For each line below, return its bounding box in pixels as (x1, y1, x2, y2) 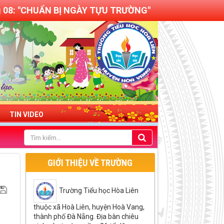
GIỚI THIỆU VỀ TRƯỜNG (47, 157, 133, 168)
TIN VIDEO (9, 110, 43, 118)
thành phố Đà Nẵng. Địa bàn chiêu (33, 212, 138, 221)
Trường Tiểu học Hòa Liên (58, 186, 138, 194)
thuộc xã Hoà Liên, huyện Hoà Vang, (33, 203, 144, 211)
